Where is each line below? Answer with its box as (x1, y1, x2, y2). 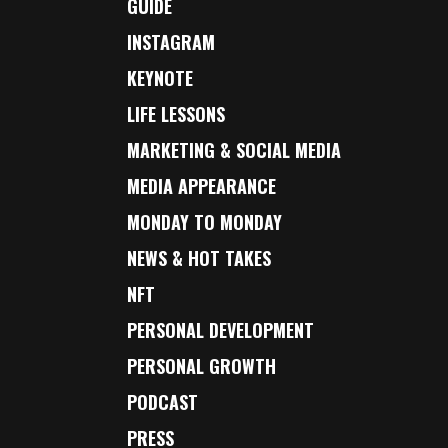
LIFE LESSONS (127, 101, 226, 127)
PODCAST (127, 389, 199, 415)
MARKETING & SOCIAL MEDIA (127, 137, 342, 163)
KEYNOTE (127, 65, 194, 91)
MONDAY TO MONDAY (127, 209, 283, 235)
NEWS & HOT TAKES (127, 245, 272, 271)
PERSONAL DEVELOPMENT (127, 317, 315, 343)
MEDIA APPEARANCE (127, 173, 277, 199)
